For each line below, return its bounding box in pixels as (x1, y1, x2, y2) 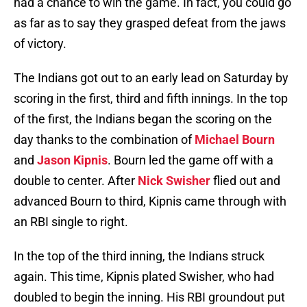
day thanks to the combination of (14, 132, 195, 147)
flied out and (210, 173, 280, 188)
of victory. (14, 36, 66, 51)
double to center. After (14, 173, 138, 188)
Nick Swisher (138, 173, 210, 188)
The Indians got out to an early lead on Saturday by (14, 71, 288, 86)
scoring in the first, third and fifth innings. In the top (14, 91, 288, 106)
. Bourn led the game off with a (108, 153, 273, 168)
